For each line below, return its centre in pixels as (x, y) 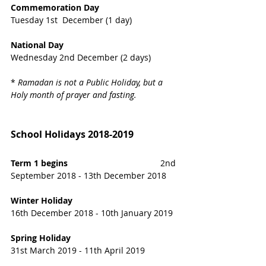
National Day (38, 45)
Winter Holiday (43, 200)
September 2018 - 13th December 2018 (88, 175)
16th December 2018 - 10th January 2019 (92, 213)
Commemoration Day (55, 7)
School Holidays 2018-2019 (72, 134)
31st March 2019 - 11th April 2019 (78, 250)
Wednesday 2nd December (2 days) (81, 57)
